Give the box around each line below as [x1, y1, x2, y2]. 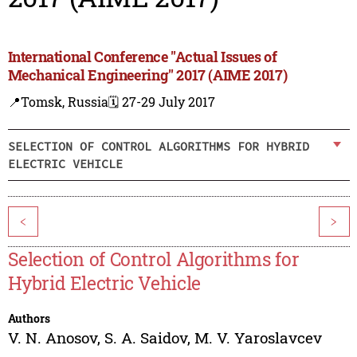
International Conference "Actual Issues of [7, 47, 277, 67]
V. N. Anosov [7, 328, 97, 348]
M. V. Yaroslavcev [194, 328, 322, 348]
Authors [7, 311, 50, 327]
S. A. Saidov [104, 328, 187, 348]
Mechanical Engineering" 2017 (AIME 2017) [7, 65, 288, 85]
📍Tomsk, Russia [7, 93, 108, 111]
